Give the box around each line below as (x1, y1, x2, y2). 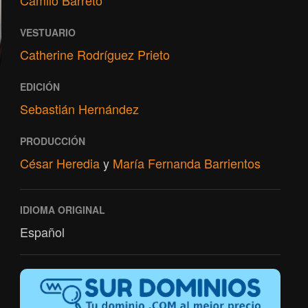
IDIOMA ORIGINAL (19, 203, 105, 217)
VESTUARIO (19, 25, 76, 39)
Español (19, 223, 65, 241)
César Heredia (19, 154, 100, 172)
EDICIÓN (19, 80, 60, 93)
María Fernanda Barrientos (112, 154, 261, 172)
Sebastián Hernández (19, 100, 139, 118)
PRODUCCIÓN (19, 134, 85, 148)
